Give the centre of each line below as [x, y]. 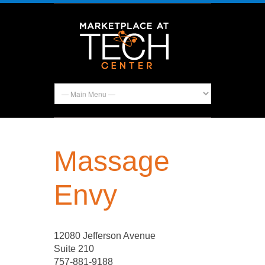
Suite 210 [74, 249]
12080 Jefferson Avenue [105, 236]
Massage [112, 161]
